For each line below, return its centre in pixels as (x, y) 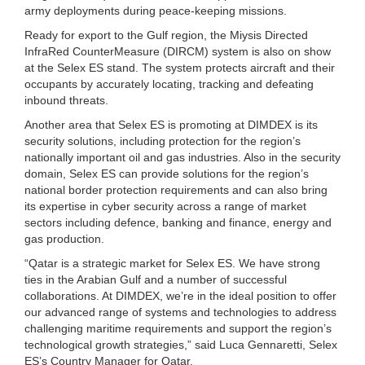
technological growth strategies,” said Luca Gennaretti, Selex (181, 344)
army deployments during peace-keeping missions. (156, 10)
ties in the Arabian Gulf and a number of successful (156, 279)
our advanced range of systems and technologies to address (180, 312)
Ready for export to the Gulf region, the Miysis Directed (166, 35)
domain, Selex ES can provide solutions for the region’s (167, 173)
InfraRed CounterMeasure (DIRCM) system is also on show (178, 51)
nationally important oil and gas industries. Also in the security (182, 157)
